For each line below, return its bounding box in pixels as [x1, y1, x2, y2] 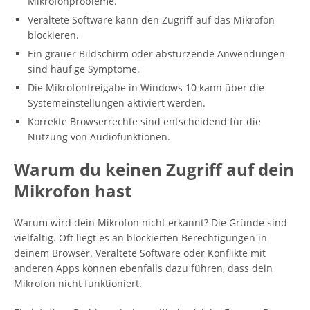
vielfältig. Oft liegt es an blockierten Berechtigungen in [14, 231, 267, 244]
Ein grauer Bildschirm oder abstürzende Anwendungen [28, 47, 285, 60]
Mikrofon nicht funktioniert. [14, 277, 142, 290]
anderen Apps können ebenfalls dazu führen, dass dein [14, 262, 273, 275]
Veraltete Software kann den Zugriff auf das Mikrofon [28, 13, 275, 26]
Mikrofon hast [14, 179, 131, 202]
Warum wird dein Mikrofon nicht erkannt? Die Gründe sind [14, 216, 287, 229]
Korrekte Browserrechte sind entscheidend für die [28, 115, 261, 128]
